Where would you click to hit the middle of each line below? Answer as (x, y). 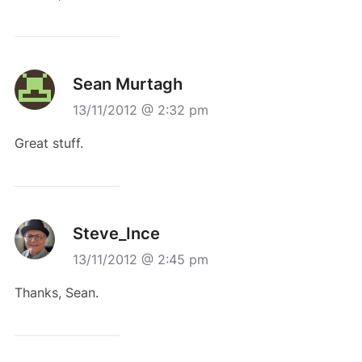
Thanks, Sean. (56, 293)
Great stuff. (48, 143)
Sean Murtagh (127, 84)
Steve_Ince (116, 234)
